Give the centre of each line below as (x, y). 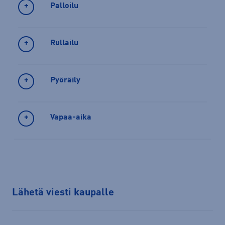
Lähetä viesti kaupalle (63, 193)
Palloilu (64, 6)
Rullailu (64, 43)
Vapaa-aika (71, 117)
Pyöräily (65, 80)
